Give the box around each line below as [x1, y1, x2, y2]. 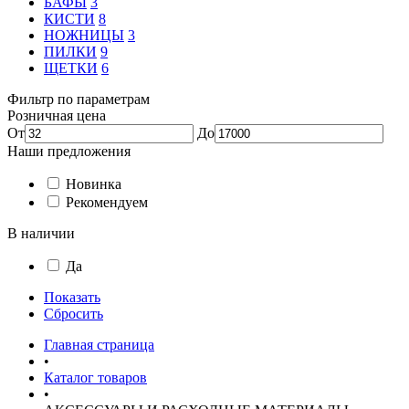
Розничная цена [7, 108, 106, 123]
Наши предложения [7, 143, 131, 159]
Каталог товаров [44, 370, 147, 385]
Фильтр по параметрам [7, 91, 150, 107]
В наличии [7, 225, 75, 241]
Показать [44, 289, 100, 305]
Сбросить [44, 306, 103, 321]
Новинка [66, 176, 121, 192]
